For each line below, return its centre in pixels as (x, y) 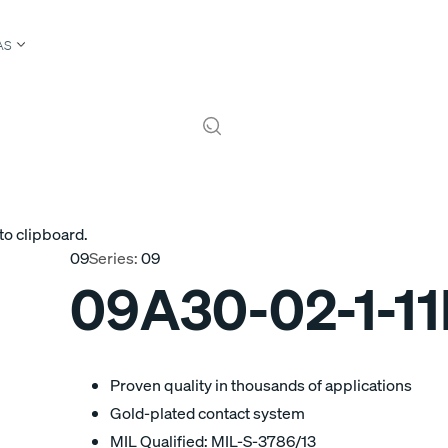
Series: (113, 257)
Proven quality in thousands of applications (261, 385)
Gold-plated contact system (207, 413)
